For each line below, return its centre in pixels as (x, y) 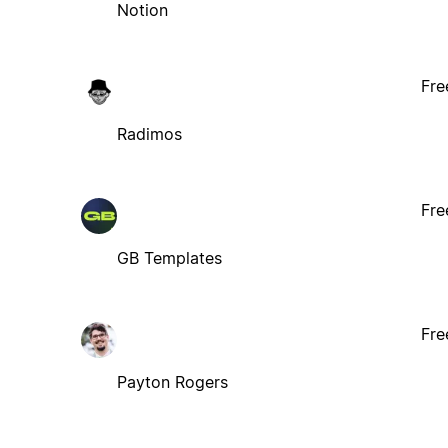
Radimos (149, 133)
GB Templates (169, 257)
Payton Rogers (172, 381)
